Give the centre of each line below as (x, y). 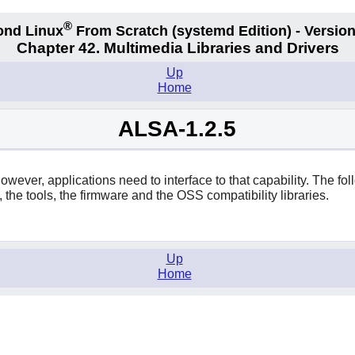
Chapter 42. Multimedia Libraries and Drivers (177, 48)
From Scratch (122, 31)
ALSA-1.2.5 (177, 129)
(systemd (203, 31)
